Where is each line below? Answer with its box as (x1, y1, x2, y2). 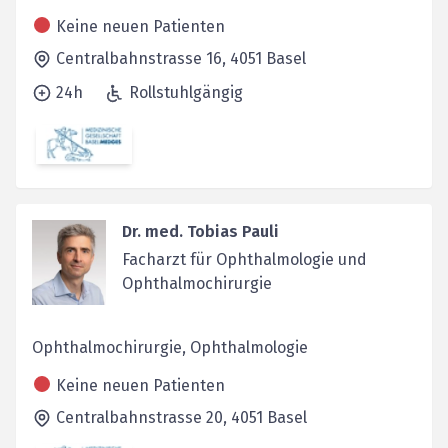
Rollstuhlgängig (129, 83, 243, 103)
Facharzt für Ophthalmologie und (121, 249, 367, 269)
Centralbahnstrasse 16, (56, 49, 230, 69)
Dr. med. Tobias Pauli (121, 221, 279, 241)
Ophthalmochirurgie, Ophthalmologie (32, 337, 308, 357)
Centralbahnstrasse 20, (56, 407, 231, 427)
